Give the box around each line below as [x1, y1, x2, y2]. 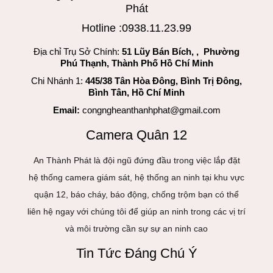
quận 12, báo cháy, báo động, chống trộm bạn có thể [34, 190, 239, 200]
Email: [52, 105, 82, 116]
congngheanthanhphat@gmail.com [82, 105, 221, 116]
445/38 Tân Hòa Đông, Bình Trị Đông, [85, 76, 242, 87]
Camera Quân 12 [86, 127, 187, 143]
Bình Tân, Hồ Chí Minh [88, 87, 185, 98]
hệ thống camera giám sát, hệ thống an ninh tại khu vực [29, 172, 244, 183]
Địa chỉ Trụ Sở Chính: [34, 46, 122, 57]
